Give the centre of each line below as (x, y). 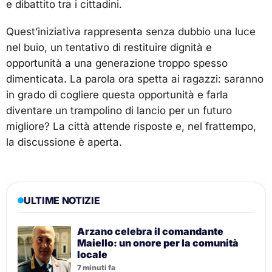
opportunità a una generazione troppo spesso (117, 63)
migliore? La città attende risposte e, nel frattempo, (131, 127)
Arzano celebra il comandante (150, 232)
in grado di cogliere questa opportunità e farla (117, 95)
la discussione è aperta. (64, 142)
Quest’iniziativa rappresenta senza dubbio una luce (131, 32)
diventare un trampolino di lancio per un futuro (119, 111)
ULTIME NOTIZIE (62, 201)
